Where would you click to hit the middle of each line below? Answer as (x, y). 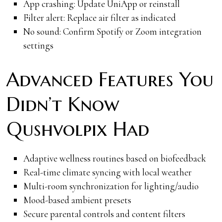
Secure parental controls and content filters (104, 214)
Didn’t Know (63, 104)
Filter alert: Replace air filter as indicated (99, 17)
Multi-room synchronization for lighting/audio (111, 186)
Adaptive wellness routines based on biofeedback (114, 158)
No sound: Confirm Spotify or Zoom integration (112, 31)
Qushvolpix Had (78, 129)
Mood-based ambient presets (77, 200)
